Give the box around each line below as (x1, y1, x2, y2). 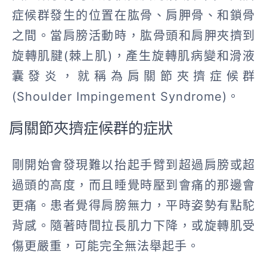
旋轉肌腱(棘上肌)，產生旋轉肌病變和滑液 (11, 48, 256, 63)
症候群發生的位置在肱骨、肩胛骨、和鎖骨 (11, 8, 256, 23)
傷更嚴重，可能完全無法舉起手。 (11, 238, 200, 253)
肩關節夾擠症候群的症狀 (9, 119, 173, 137)
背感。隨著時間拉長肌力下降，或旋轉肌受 (11, 218, 256, 233)
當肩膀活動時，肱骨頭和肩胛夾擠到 (50, 28, 256, 43)
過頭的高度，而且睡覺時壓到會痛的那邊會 (11, 178, 256, 193)
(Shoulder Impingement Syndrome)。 (11, 89, 240, 104)
